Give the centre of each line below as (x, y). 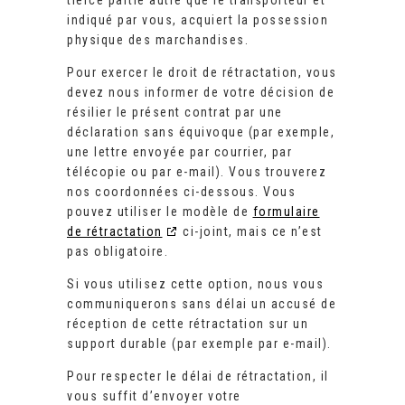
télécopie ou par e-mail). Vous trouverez (197, 172)
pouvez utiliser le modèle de (160, 212)
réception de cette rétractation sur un (188, 324)
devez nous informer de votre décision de (201, 93)
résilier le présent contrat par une (175, 113)
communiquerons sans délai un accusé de (202, 304)
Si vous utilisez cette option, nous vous (195, 284)
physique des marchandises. (158, 40)
